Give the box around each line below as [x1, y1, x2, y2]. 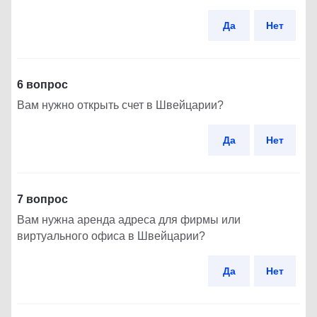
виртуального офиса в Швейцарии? [17, 229, 205, 242]
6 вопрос [17, 78, 68, 91]
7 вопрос [17, 192, 68, 205]
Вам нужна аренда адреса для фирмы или [17, 213, 241, 226]
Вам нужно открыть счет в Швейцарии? [17, 98, 224, 111]
